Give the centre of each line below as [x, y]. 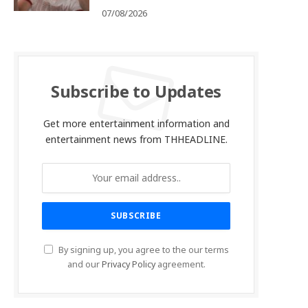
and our [84, 265]
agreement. [180, 265]
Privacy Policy [128, 265]
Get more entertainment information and [136, 124]
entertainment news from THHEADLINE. [136, 140]
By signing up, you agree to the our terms [142, 251]
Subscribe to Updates [136, 93]
